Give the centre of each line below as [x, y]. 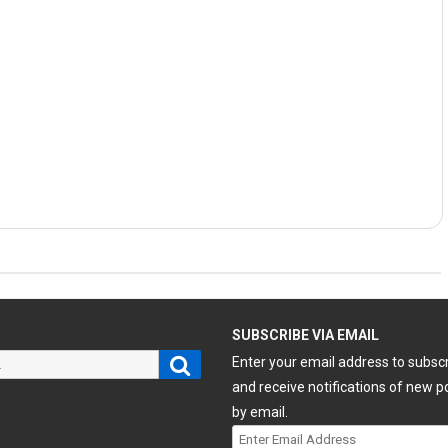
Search [212, 360]
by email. [260, 412]
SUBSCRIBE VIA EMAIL [306, 335]
